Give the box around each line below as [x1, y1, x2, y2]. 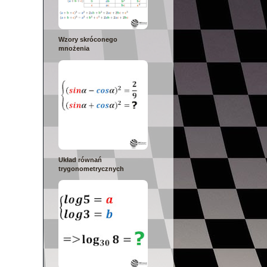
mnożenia [58, 45, 89, 52]
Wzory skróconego [58, 36, 117, 44]
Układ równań [58, 156, 102, 163]
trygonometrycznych [58, 164, 124, 172]
